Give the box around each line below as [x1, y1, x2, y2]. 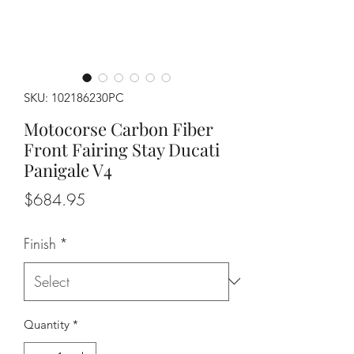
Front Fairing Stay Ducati [24, 137, 220, 161]
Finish [24, 233, 56, 253]
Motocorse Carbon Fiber [24, 116, 213, 141]
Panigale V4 [24, 157, 112, 182]
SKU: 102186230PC [24, 89, 124, 105]
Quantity [24, 316, 70, 332]
